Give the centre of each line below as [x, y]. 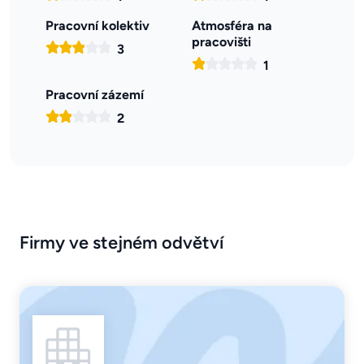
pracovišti [221, 42]
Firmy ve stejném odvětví [121, 243]
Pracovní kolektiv [97, 26]
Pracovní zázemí [95, 95]
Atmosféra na [232, 26]
